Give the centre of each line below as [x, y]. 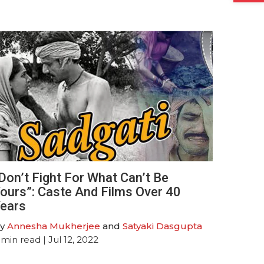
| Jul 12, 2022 [69, 239]
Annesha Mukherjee [53, 226]
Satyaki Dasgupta [162, 226]
